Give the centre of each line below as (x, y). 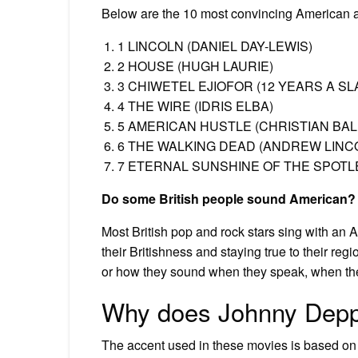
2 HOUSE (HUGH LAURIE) (195, 66)
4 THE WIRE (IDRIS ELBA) (195, 105)
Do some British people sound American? (229, 198)
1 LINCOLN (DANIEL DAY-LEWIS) (215, 46)
